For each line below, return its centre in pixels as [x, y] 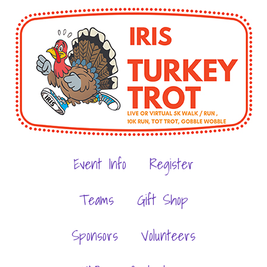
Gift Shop [162, 200]
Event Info [100, 164]
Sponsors [95, 235]
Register [172, 164]
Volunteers [168, 235]
